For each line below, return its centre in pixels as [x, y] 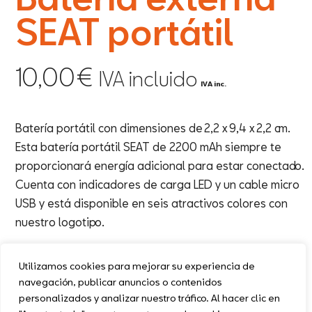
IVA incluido [148, 79]
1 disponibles [46, 260]
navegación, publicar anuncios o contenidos [120, 282]
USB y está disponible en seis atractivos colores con [152, 203]
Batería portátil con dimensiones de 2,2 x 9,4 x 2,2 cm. [153, 128]
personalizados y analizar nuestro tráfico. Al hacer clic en [149, 298]
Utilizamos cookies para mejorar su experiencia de [137, 266]
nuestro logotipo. [60, 222]
